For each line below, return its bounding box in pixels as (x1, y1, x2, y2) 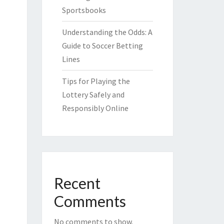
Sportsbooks (61, 5, 106, 15)
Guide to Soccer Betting (61, 40, 143, 50)
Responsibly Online (61, 103, 128, 113)
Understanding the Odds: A (61, 27, 152, 37)
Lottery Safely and (61, 89, 124, 99)
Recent (53, 174, 100, 192)
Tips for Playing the (61, 76, 130, 86)
